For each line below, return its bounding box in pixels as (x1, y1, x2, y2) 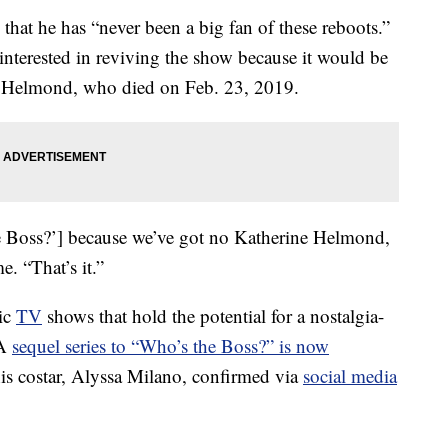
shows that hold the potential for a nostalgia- (42, 303, 384, 329)
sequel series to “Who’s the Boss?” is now (12, 333, 329, 359)
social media (303, 363, 397, 389)
